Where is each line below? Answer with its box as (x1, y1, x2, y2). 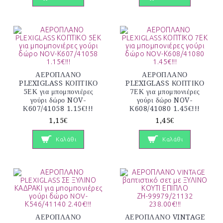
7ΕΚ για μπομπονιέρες (129, 87, 200, 96)
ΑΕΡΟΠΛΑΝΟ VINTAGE (124, 213, 205, 222)
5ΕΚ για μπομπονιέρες (23, 87, 94, 96)
